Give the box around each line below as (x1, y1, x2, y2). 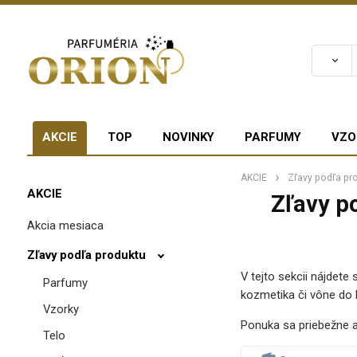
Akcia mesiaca (26, 218, 104, 233)
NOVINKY (162, 129, 214, 144)
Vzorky (42, 301, 79, 316)
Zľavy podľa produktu (26, 247, 146, 262)
